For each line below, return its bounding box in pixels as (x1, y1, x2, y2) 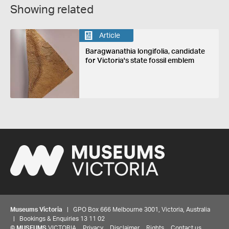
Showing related (10, 4, 94, 15)
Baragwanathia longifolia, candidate (85, 48, 205, 55)
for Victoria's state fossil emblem (85, 57, 194, 64)
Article (99, 32, 120, 39)
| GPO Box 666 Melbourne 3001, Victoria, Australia (62, 206, 210, 213)
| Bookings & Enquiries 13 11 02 (10, 215, 105, 222)
